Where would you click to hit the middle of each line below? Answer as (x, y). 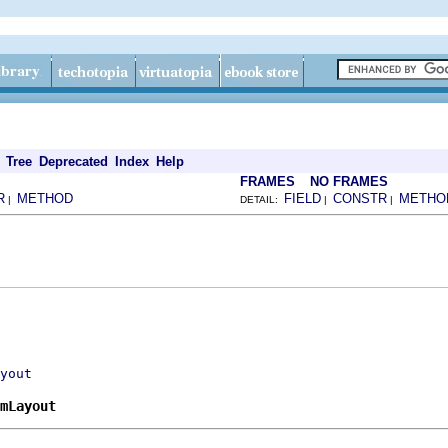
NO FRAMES (349, 181)
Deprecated (73, 161)
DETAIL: (262, 199)
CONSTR (360, 198)
